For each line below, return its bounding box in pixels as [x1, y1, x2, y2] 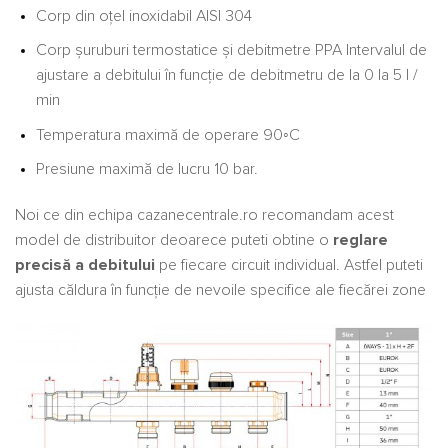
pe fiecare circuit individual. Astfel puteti [155, 257, 423, 274]
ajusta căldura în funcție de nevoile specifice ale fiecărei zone [15, 282, 426, 299]
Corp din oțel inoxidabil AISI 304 [35, 7, 252, 24]
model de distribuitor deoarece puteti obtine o [15, 232, 333, 249]
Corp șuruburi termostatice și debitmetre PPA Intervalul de [35, 42, 427, 59]
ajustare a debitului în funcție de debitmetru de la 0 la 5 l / [35, 67, 418, 84]
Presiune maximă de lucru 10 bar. [35, 161, 258, 178]
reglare [333, 232, 388, 249]
